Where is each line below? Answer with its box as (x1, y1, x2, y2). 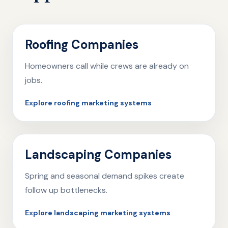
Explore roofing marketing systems (25, 98, 152, 107)
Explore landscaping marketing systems (25, 208, 170, 217)
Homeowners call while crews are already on (25, 61, 189, 71)
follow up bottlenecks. (25, 185, 107, 195)
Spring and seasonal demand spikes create (25, 170, 184, 181)
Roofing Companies (25, 37, 138, 52)
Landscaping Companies (25, 147, 172, 162)
